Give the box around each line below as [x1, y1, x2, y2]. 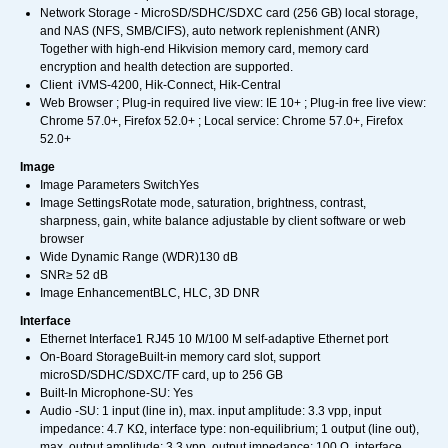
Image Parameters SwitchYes [40, 178, 199, 193]
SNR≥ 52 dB [40, 268, 108, 283]
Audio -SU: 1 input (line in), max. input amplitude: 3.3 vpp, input [40, 404, 381, 419]
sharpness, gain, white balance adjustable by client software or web [40, 214, 406, 229]
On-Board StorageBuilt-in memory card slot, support [40, 350, 320, 365]
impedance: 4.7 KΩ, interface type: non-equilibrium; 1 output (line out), [40, 422, 419, 437]
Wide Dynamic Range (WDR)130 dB [40, 250, 238, 265]
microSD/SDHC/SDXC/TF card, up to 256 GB [40, 368, 283, 383]
